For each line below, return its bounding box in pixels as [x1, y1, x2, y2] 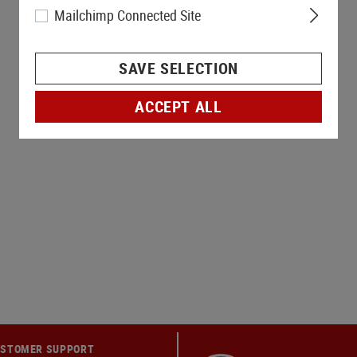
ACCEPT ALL [135, 96, 222, 117]
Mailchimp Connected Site [54, 6, 201, 25]
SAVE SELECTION [119, 57, 238, 79]
